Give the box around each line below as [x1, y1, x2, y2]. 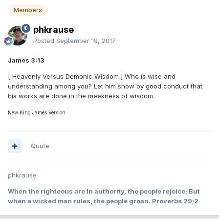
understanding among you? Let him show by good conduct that [8, 82, 202, 90]
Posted [33, 37, 56, 45]
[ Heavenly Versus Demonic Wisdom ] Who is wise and [8, 72, 175, 81]
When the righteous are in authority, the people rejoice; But [8, 187, 200, 196]
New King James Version [8, 109, 66, 116]
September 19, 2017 [56, 37, 116, 45]
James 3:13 [8, 56, 44, 65]
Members [14, 6, 42, 14]
